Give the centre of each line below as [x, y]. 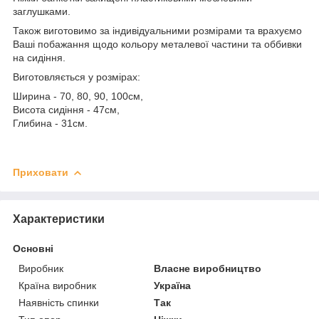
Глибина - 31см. [50, 123]
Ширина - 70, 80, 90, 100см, [78, 96]
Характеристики [59, 219]
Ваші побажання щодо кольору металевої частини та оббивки [157, 44]
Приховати [41, 172]
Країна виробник [57, 285]
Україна [173, 285]
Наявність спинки [59, 302]
